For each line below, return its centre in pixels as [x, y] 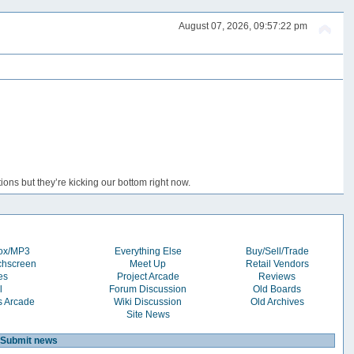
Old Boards [277, 289]
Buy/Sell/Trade [277, 251]
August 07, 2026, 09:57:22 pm [243, 26]
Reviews [277, 276]
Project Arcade [148, 276]
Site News [148, 314]
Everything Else [148, 251]
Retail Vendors [277, 264]
